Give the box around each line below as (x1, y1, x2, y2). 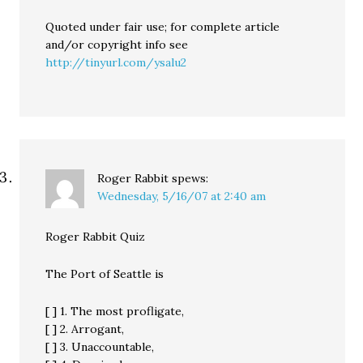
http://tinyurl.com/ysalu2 (45, 55, 187, 70)
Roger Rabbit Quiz (45, 229, 146, 244)
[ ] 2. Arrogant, (45, 322, 125, 336)
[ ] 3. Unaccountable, (45, 340, 155, 354)
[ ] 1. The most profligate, (45, 304, 185, 318)
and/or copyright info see (45, 37, 189, 52)
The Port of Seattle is (45, 267, 164, 281)
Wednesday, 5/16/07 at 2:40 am (97, 189, 267, 203)
